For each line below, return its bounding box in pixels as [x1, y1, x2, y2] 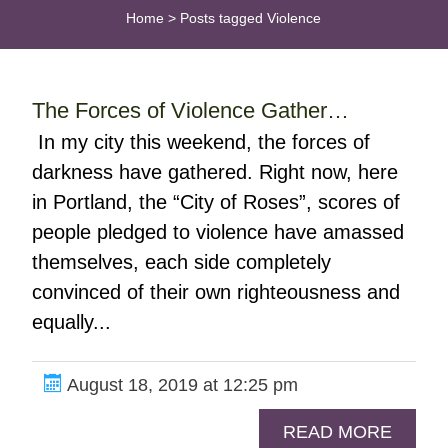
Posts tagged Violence [180, 10, 322, 26]
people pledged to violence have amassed [31, 221, 404, 243]
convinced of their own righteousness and [31, 281, 400, 303]
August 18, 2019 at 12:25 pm [61, 375, 298, 395]
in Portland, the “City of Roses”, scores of [31, 191, 400, 213]
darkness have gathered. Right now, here [31, 161, 398, 183]
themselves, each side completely [31, 251, 331, 273]
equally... [31, 311, 111, 333]
